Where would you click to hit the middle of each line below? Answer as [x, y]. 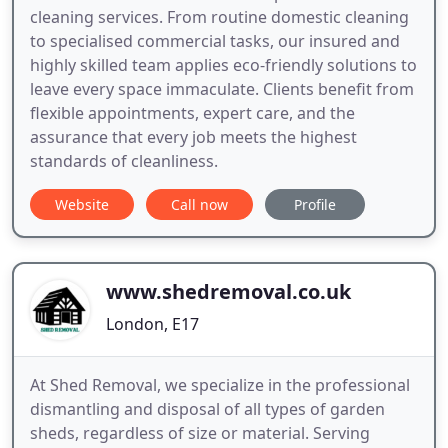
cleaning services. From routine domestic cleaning [219, 16]
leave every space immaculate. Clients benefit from [222, 88]
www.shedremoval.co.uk [228, 291]
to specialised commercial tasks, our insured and [215, 40]
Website [82, 204]
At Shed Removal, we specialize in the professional [220, 384]
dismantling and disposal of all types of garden [207, 408]
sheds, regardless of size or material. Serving [200, 432]
